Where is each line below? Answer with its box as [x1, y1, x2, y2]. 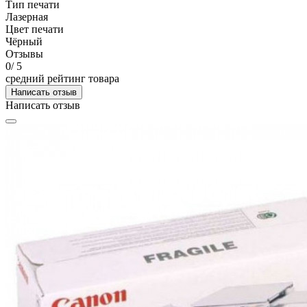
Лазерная [5, 10, 48, 23]
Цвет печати [5, 23, 64, 35]
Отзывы [5, 47, 43, 60]
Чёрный [5, 35, 42, 47]
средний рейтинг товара [5, 72, 119, 84]
